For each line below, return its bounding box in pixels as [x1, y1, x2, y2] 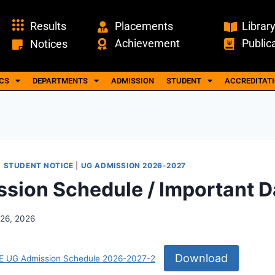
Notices [29, 37, 68, 51]
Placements [115, 20, 174, 33]
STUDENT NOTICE [3, 160, 74, 170]
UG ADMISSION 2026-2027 [80, 160, 186, 170]
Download [174, 251, 228, 265]
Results [29, 20, 66, 33]
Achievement [115, 37, 180, 50]
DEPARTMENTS [33, 76, 88, 85]
